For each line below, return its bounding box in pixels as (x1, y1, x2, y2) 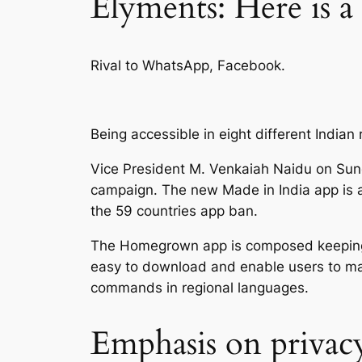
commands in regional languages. (90, 279, 309, 296)
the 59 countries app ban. (90, 202, 258, 219)
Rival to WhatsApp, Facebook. (90, 57, 285, 74)
